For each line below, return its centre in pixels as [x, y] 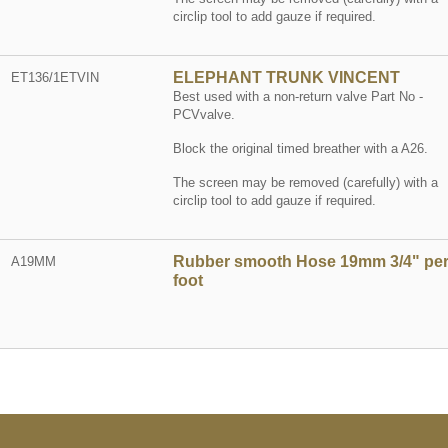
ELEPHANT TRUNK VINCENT [286, 78]
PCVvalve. [203, 115]
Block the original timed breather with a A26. [300, 149]
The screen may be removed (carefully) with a [305, 183]
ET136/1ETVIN [55, 78]
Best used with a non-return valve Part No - [297, 97]
